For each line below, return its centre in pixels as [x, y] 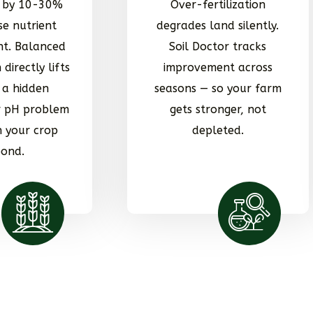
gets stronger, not [218, 109]
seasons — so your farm [218, 88]
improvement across [218, 67]
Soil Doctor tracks [218, 46]
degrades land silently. [218, 25]
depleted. [218, 130]
